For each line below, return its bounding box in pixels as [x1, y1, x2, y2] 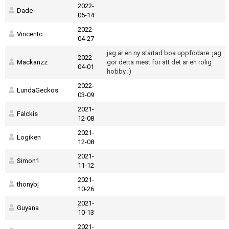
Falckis [17, 110, 38, 118]
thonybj [17, 180, 39, 188]
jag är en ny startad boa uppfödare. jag [107, 49, 221, 57]
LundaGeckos [17, 86, 58, 94]
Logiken [17, 133, 41, 141]
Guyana [17, 204, 39, 212]
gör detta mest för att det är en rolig [107, 58, 212, 66]
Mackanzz [17, 58, 48, 66]
